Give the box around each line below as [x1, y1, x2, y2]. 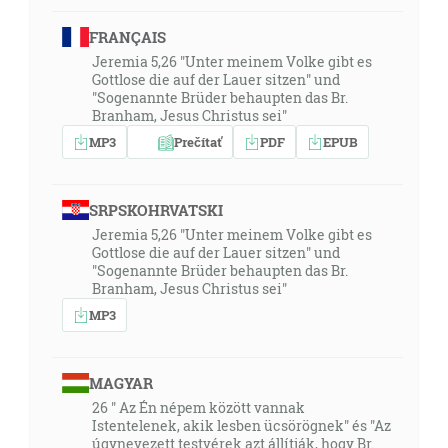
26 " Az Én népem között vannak [92, 398, 305, 417]
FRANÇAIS [88, 27, 166, 47]
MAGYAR [88, 373, 153, 393]
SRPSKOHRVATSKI [88, 200, 223, 220]
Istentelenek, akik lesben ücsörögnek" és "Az [92, 416, 391, 435]
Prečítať [174, 132, 222, 151]
